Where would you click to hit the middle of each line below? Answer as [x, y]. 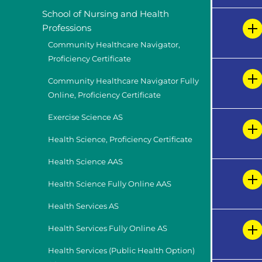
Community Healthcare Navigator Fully [123, 81]
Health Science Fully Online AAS [110, 184]
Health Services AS [83, 206]
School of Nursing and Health [106, 13]
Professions [67, 27]
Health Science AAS [85, 161]
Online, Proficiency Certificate [104, 95]
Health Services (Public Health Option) [121, 251]
